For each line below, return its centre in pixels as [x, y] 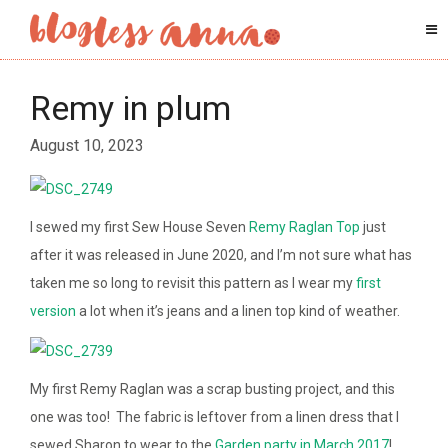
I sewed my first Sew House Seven [139, 227]
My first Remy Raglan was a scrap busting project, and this [212, 388]
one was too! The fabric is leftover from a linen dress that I [214, 416]
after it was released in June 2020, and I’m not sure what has [221, 255]
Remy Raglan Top [304, 227]
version [53, 311]
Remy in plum [130, 108]
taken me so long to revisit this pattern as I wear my [193, 283]
